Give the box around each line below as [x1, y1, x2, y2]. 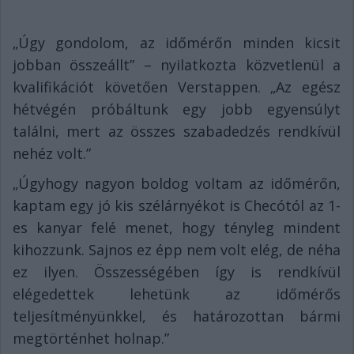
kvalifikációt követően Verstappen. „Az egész [13, 77, 341, 97]
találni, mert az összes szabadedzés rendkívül [13, 122, 341, 141]
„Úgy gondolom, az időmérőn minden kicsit [13, 33, 341, 53]
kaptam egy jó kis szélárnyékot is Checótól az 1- [13, 196, 341, 216]
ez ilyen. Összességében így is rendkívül [13, 262, 341, 282]
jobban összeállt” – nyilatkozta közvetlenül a [13, 55, 341, 75]
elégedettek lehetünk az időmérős [13, 284, 341, 304]
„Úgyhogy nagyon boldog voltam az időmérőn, [13, 174, 341, 194]
